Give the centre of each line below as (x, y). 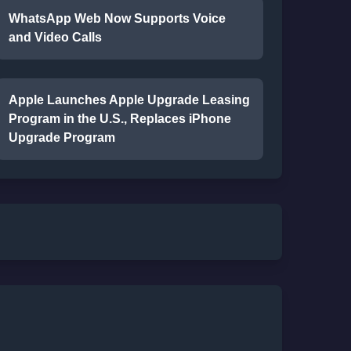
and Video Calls (55, 37)
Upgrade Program (62, 138)
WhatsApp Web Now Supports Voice (117, 18)
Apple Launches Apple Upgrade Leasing (129, 100)
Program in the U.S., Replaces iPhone (119, 119)
